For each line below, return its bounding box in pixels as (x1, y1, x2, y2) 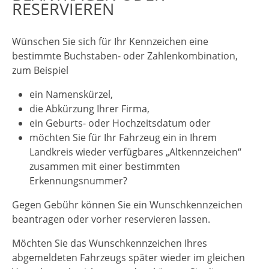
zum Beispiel (12, 63, 68, 77)
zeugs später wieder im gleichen (100, 250, 245, 264)
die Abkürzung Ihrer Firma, (29, 101, 150, 115)
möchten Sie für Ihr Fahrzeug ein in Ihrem (29, 130, 217, 144)
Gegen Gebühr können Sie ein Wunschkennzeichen (12, 198, 243, 211)
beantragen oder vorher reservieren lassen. (12, 212, 210, 226)
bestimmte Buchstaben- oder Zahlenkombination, (12, 49, 238, 62)
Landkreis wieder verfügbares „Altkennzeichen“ (29, 145, 241, 159)
